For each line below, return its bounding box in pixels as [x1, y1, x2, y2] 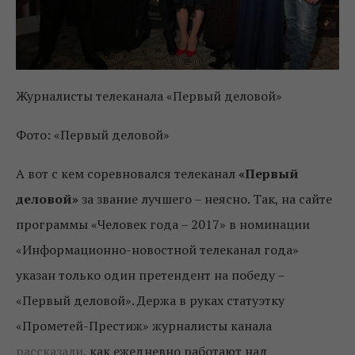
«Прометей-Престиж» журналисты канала [16, 316, 272, 334]
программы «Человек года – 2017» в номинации [16, 215, 310, 233]
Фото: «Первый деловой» [16, 125, 170, 143]
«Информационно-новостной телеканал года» [16, 240, 299, 258]
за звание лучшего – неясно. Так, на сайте [82, 189, 332, 208]
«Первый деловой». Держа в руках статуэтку [16, 291, 284, 309]
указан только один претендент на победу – [16, 265, 284, 284]
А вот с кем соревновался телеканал [16, 164, 239, 182]
